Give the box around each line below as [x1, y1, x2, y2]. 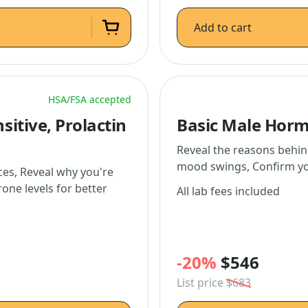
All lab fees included [177, 184, 280, 199]
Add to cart [194, 20, 252, 35]
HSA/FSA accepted [48, 93, 131, 106]
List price [177, 275, 226, 290]
